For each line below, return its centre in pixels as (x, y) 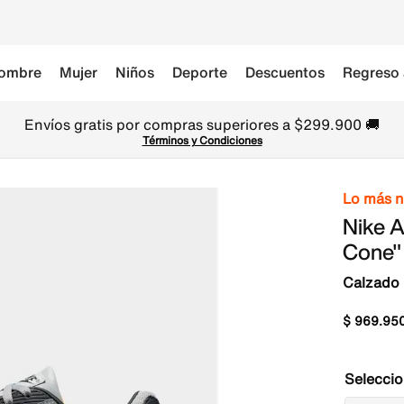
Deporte (200, 72)
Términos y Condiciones (202, 140)
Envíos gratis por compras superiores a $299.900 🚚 (202, 124)
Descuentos (285, 72)
